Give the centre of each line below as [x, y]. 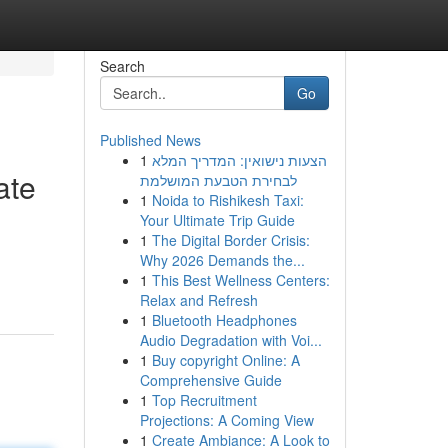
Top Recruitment [204, 400]
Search [122, 66]
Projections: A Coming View [226, 420]
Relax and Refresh [198, 300]
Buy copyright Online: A [225, 360]
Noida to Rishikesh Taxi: [227, 200]
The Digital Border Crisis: [230, 240]
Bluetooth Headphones [224, 320]
